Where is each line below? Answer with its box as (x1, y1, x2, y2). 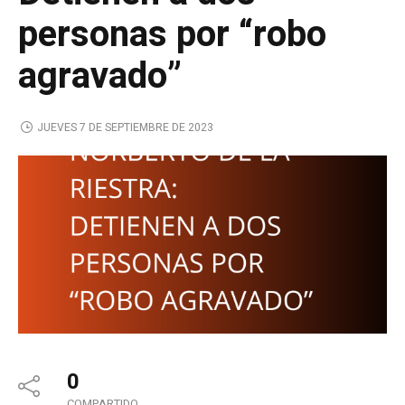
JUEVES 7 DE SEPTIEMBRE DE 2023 (36, 118, 213, 136)
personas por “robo (18, 7, 326, 61)
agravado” (18, 49, 182, 103)
